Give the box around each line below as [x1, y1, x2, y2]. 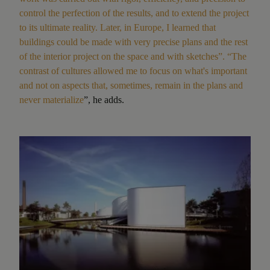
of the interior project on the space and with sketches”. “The [19, 51, 246, 61]
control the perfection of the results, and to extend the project [19, 7, 249, 18]
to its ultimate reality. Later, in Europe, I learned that [19, 22, 216, 33]
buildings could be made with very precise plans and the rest [19, 36, 248, 47]
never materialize [19, 94, 84, 105]
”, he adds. [84, 94, 124, 105]
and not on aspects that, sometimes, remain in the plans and [19, 80, 243, 90]
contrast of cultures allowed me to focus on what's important [19, 65, 247, 76]
